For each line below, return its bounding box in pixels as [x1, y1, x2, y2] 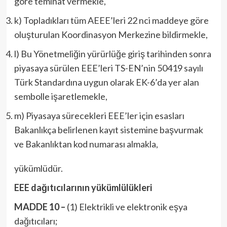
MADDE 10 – [14, 201, 65, 212]
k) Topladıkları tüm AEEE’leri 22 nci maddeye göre [14, 15, 209, 26]
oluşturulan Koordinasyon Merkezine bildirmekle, [14, 29, 208, 40]
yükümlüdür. [14, 163, 63, 174]
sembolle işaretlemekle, [14, 91, 107, 102]
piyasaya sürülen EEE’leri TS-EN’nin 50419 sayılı [14, 62, 203, 73]
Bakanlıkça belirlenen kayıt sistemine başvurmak [14, 124, 203, 135]
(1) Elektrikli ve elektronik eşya [65, 201, 187, 212]
